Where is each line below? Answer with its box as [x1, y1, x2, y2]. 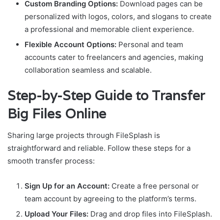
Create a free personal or [110, 181, 199, 191]
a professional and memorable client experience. [25, 24, 194, 34]
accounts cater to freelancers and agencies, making [25, 52, 203, 62]
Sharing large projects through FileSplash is [7, 131, 160, 140]
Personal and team [116, 39, 183, 49]
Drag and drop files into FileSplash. [88, 209, 212, 219]
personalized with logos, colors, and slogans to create [25, 11, 212, 21]
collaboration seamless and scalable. [25, 65, 152, 75]
